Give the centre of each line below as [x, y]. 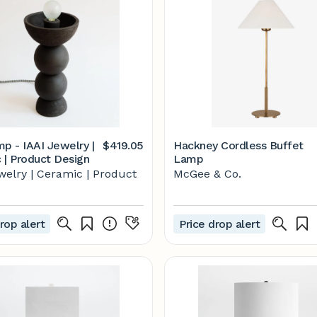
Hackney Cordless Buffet [238, 145]
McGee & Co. [207, 174]
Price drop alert [220, 224]
